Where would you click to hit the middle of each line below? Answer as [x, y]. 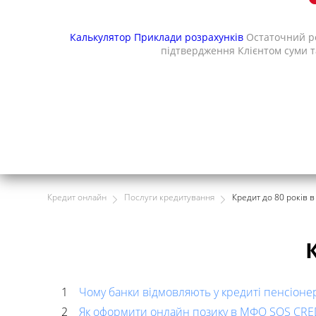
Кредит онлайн [77, 197]
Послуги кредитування [169, 197]
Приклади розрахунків [190, 37]
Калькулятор [102, 37]
